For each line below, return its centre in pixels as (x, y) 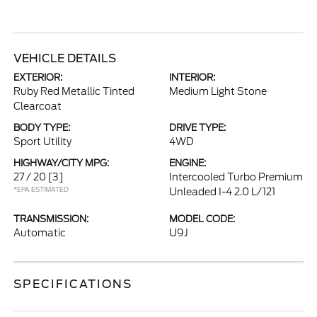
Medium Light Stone (218, 91)
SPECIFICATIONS (73, 284)
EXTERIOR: (38, 77)
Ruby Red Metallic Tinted (74, 91)
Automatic (40, 233)
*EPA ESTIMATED (41, 189)
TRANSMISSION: (51, 219)
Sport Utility (43, 142)
